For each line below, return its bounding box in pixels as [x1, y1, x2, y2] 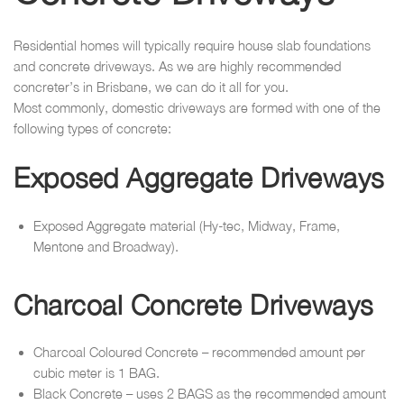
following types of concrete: [14, 121, 171, 137]
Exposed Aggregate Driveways [14, 161, 384, 194]
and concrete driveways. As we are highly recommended [14, 59, 341, 75]
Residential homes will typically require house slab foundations [14, 38, 371, 54]
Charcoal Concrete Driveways [14, 288, 373, 320]
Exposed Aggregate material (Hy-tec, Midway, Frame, [33, 217, 340, 234]
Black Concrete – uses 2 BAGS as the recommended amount [33, 386, 386, 402]
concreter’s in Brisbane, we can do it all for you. [14, 79, 289, 96]
